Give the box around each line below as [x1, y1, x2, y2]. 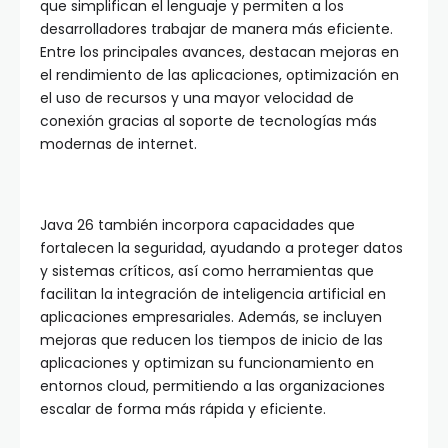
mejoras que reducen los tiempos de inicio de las [40, 330, 383, 351]
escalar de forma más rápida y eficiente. [40, 399, 326, 420]
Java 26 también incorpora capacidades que [40, 215, 355, 236]
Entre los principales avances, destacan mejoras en [40, 42, 399, 63]
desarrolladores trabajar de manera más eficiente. [40, 19, 393, 40]
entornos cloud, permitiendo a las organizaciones [40, 376, 385, 397]
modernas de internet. [40, 134, 197, 155]
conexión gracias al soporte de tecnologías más [40, 111, 377, 132]
